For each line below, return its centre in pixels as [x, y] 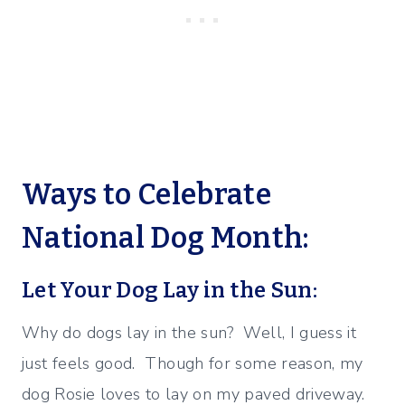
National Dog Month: [165, 238]
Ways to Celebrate [147, 195]
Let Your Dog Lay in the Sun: [170, 291]
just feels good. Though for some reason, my [193, 364]
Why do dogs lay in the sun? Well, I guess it [189, 333]
